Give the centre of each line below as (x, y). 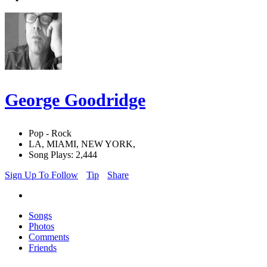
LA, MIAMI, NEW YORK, (82, 144)
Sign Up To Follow (41, 175)
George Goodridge (75, 100)
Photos (41, 226)
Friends (43, 248)
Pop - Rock (50, 133)
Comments (49, 237)
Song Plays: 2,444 (63, 155)
